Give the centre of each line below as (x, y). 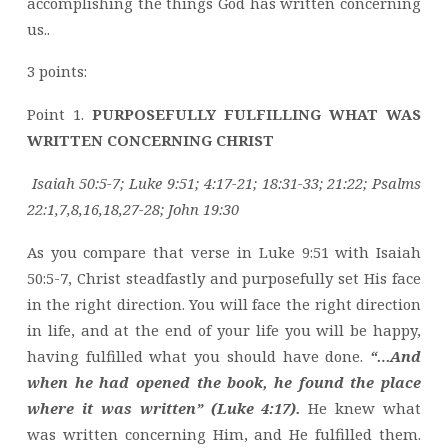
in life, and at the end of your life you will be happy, (224, 329)
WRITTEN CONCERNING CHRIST (150, 140)
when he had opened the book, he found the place (224, 381)
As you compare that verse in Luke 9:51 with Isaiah (224, 251)
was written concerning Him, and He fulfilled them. (224, 433)
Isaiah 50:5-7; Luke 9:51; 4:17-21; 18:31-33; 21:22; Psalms (224, 183)
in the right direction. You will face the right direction (224, 303)
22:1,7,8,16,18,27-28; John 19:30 (132, 209)
